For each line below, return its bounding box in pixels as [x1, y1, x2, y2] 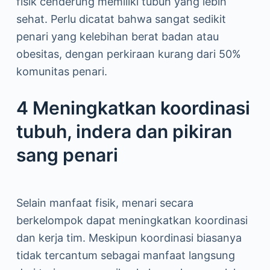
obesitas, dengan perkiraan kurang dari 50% [16, 48, 241, 60]
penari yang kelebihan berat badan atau [16, 30, 219, 43]
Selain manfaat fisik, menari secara [16, 196, 193, 209]
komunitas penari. [16, 65, 107, 78]
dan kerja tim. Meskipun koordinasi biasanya [16, 231, 242, 244]
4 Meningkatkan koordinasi [16, 97, 250, 119]
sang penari [16, 144, 118, 166]
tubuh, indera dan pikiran [16, 121, 232, 142]
